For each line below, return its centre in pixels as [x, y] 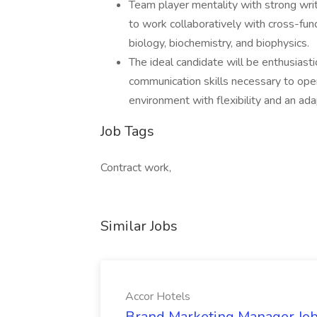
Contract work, [136, 168]
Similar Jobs [139, 226]
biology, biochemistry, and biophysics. [219, 43]
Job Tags [127, 131]
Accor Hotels [158, 296]
